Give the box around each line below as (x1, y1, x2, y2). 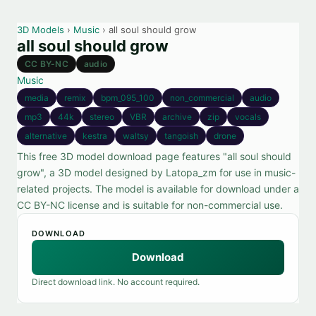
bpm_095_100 (101, 92, 154, 103)
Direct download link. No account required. (32, 276, 200, 287)
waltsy (123, 130, 149, 141)
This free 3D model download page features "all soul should (17, 150, 291, 162)
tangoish (164, 130, 198, 141)
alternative (25, 130, 67, 141)
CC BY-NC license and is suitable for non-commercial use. (17, 199, 283, 211)
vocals (235, 111, 261, 122)
